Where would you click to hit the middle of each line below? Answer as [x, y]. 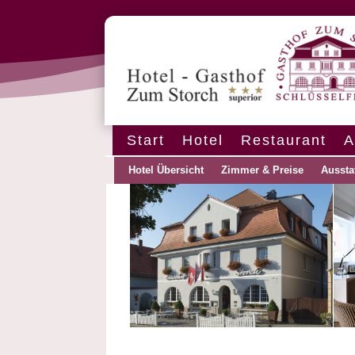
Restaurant [284, 140]
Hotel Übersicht [166, 170]
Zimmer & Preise [263, 170]
